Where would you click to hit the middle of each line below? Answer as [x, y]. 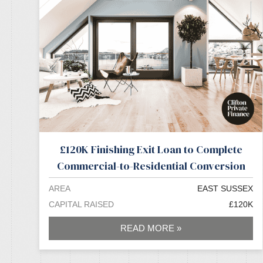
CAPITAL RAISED [82, 204]
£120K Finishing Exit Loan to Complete [151, 150]
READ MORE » [151, 228]
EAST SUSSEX [225, 188]
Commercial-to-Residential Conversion [151, 166]
